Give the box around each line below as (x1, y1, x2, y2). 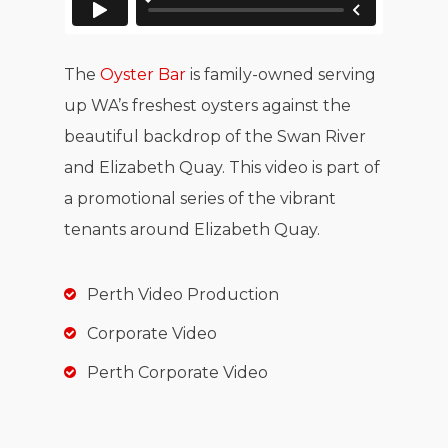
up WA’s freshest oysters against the (64, 96, 352, 116)
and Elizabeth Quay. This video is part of (64, 158, 381, 178)
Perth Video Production (87, 285, 279, 305)
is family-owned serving (186, 65, 377, 85)
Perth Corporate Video (87, 363, 268, 383)
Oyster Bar (100, 65, 187, 85)
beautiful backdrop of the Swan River (64, 127, 367, 147)
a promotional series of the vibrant (64, 189, 337, 209)
